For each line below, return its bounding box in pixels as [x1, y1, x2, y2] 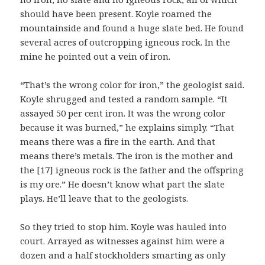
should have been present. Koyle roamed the [20, 8, 212, 20]
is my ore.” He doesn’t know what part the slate [20, 178, 225, 190]
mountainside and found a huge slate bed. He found [20, 22, 244, 34]
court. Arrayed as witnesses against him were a [20, 235, 225, 247]
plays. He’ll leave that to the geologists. [20, 192, 189, 205]
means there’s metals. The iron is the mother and [20, 150, 234, 162]
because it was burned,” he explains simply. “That [20, 121, 235, 134]
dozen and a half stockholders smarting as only [20, 249, 226, 261]
